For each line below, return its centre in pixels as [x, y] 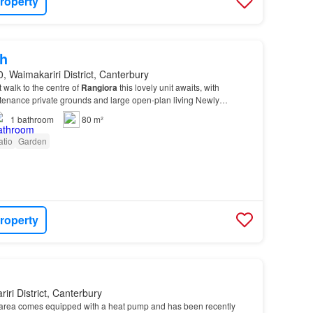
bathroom [35, 119]
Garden [32, 141]
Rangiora [99, 88]
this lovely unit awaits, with [168, 87]
